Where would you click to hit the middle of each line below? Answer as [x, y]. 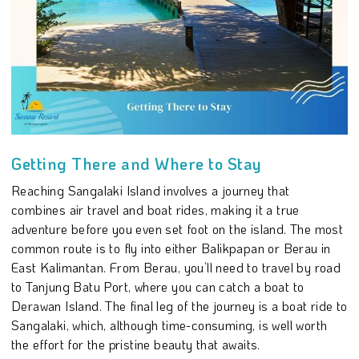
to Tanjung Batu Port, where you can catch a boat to [158, 286]
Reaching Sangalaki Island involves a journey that [151, 190]
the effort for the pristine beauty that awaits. [136, 344]
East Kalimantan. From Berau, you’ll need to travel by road [176, 267]
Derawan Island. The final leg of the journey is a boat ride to [179, 305]
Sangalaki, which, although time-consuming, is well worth [169, 325]
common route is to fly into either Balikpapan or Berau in [171, 248]
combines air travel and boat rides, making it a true [155, 209]
